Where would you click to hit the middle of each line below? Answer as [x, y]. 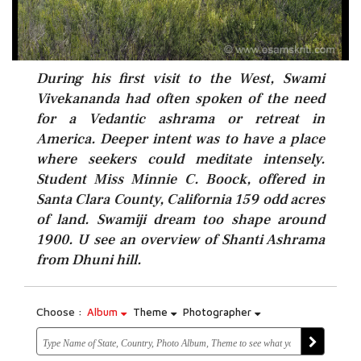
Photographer [219, 312]
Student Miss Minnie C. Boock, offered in [180, 179]
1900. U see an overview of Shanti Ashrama [180, 240]
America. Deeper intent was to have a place [180, 139]
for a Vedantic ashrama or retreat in [180, 119]
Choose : [59, 311]
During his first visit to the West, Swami [180, 79]
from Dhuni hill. [89, 260]
